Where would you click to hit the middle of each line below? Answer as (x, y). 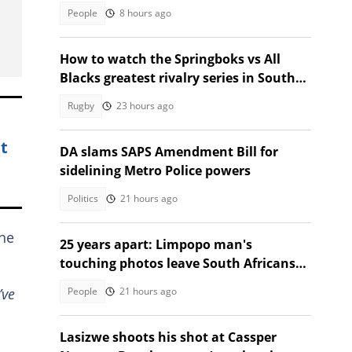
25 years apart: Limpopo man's (156, 244)
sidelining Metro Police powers (155, 170)
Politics (83, 198)
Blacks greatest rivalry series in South (178, 78)
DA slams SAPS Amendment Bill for (169, 152)
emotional (92, 282)
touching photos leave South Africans (178, 263)
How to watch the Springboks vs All (170, 59)
